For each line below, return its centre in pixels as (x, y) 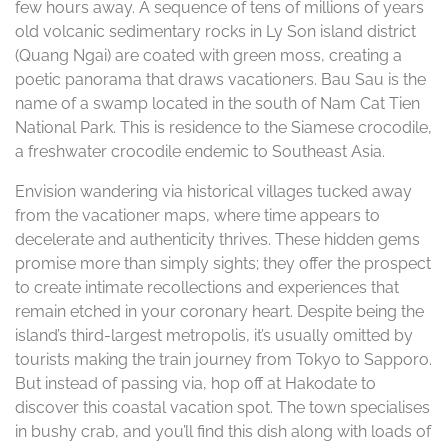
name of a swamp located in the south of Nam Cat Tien (217, 103)
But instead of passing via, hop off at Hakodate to (195, 383)
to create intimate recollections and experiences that (207, 287)
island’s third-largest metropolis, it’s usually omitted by (214, 335)
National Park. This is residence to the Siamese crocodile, (223, 127)
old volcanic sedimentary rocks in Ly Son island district (215, 31)
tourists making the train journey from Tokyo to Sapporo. (223, 359)
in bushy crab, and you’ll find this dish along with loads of (223, 431)
